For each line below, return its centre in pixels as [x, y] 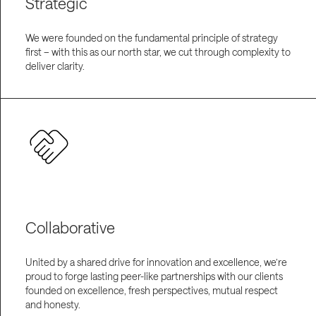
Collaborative [70, 227]
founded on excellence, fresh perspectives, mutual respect [151, 290]
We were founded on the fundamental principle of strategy [151, 38]
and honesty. [53, 304]
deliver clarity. [55, 66]
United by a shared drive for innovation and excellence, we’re [156, 262]
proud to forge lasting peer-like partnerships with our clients [154, 276]
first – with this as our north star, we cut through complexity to [158, 52]
